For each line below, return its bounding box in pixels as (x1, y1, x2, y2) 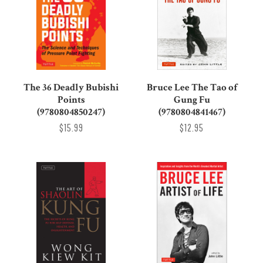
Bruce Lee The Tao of (146, 80, 237, 94)
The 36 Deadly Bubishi (23, 80, 119, 94)
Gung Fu (173, 93, 210, 106)
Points (57, 93, 85, 106)
